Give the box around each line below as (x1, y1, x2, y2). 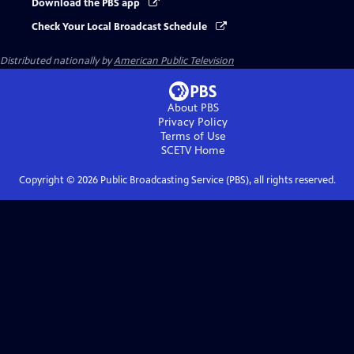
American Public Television (114, 55, 234, 68)
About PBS (167, 101, 219, 115)
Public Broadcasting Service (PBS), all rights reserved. (97, 174, 336, 187)
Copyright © (18, 174, 77, 187)
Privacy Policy (158, 115, 228, 130)
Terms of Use (160, 130, 226, 144)
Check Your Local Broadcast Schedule (32, 21, 209, 34)
